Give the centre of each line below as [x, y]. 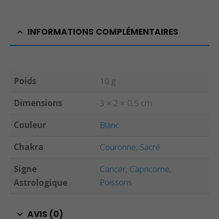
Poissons [116, 182]
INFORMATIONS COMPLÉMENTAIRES [103, 32]
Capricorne [150, 169]
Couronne [118, 147]
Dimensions [38, 103]
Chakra [29, 147]
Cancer [113, 169]
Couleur [30, 125]
